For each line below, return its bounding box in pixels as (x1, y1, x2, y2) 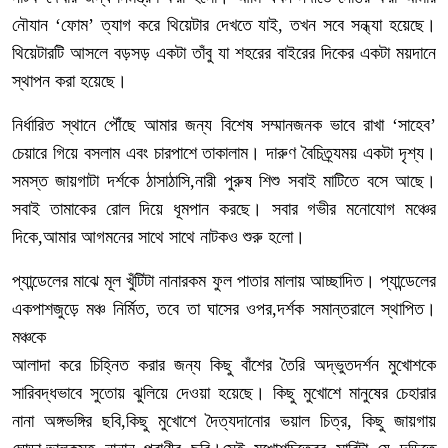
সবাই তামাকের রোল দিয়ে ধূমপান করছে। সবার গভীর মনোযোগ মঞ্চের (12, 199, 436, 219)
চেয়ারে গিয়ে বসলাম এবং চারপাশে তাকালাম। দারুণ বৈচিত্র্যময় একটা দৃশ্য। (12, 143, 436, 163)
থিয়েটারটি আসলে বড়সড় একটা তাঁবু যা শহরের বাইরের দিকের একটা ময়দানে (12, 43, 436, 63)
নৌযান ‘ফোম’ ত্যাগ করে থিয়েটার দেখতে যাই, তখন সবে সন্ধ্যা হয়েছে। (12, 15, 436, 35)
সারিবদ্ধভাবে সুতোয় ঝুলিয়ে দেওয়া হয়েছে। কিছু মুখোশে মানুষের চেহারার (12, 383, 436, 403)
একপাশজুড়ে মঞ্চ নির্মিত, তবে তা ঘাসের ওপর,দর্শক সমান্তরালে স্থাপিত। (12, 299, 436, 319)
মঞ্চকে (12, 327, 46, 347)
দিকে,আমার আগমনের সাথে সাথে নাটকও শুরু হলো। (12, 227, 305, 247)
